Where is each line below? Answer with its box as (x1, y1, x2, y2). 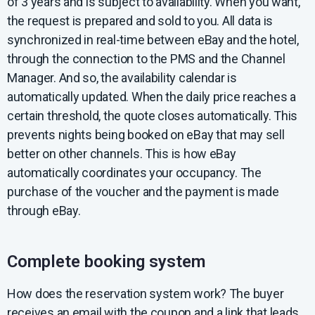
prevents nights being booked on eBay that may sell (7, 127, 285, 143)
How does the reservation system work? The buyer (7, 285, 284, 301)
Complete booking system (7, 251, 205, 271)
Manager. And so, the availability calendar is (7, 70, 237, 86)
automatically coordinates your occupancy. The (7, 165, 262, 181)
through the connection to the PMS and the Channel (7, 51, 285, 67)
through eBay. (7, 203, 81, 219)
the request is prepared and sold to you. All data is (7, 13, 273, 29)
